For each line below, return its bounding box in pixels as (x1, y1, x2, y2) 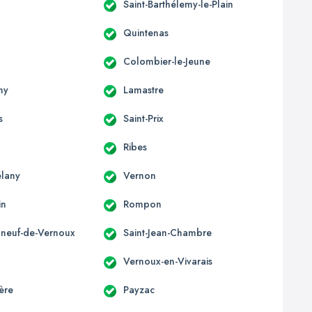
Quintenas (123, 25, 169, 40)
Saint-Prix (123, 111, 164, 125)
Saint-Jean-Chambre (123, 225, 212, 240)
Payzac (123, 282, 155, 297)
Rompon (123, 196, 162, 211)
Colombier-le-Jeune (123, 54, 210, 68)
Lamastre (123, 82, 164, 97)
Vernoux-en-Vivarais (123, 253, 212, 268)
